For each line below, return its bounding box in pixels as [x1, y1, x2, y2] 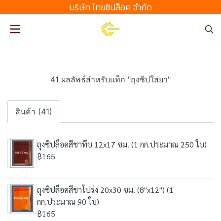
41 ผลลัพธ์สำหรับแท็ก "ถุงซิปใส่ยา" [50, 74, 171, 84]
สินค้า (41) [15, 107, 52, 116]
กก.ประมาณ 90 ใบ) [37, 196, 99, 207]
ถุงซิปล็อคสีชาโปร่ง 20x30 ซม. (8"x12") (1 [37, 184, 174, 195]
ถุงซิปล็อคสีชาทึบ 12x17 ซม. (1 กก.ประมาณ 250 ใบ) [37, 139, 207, 149]
